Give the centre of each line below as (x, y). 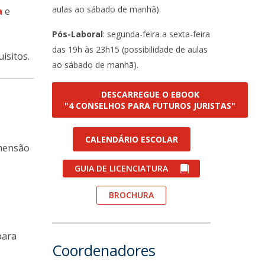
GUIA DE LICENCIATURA (122, 168)
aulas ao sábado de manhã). (107, 9)
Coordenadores (104, 250)
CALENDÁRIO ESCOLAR (131, 139)
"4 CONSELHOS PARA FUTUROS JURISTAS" (150, 106)
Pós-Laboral (78, 34)
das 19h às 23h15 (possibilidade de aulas (130, 49)
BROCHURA (132, 195)
